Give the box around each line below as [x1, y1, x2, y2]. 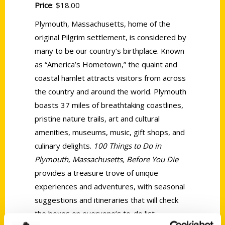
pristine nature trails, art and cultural [35, 113, 160, 124]
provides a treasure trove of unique [35, 167, 158, 178]
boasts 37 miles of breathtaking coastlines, [35, 99, 183, 110]
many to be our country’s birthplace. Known [35, 45, 184, 56]
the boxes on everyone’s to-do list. [35, 208, 156, 218]
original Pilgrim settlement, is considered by [35, 32, 186, 42]
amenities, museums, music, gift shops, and [35, 127, 185, 137]
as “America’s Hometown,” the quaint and [35, 59, 177, 69]
